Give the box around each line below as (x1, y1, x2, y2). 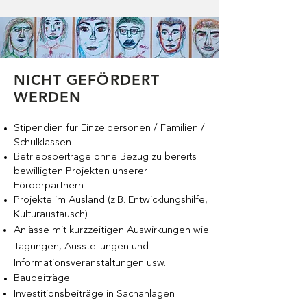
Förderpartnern (14, 181, 84, 191)
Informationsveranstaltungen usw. (14, 258, 166, 269)
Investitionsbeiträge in (14, 289, 116, 299)
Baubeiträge (14, 273, 70, 284)
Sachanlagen (116, 289, 175, 299)
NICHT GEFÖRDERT (14, 74, 160, 88)
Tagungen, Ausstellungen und (14, 242, 149, 252)
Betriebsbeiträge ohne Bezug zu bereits (14, 152, 197, 162)
